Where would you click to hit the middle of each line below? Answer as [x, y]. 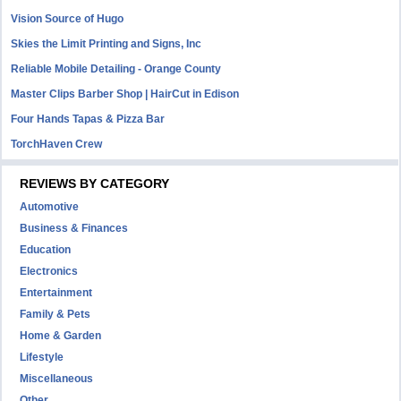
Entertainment [56, 293]
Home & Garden [61, 336]
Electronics [49, 271]
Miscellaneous [57, 379]
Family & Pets [55, 314]
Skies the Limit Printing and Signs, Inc [107, 44]
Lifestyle [42, 357]
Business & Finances [74, 228]
